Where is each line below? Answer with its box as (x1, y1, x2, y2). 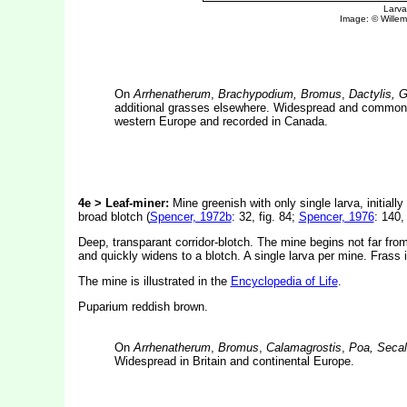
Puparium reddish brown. (77, 300, 208, 313)
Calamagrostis (265, 341, 342, 354)
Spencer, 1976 (298, 210, 374, 223)
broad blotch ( (77, 210, 150, 223)
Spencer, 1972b (149, 210, 232, 223)
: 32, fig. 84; (231, 210, 299, 223)
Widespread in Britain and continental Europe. (114, 354, 354, 368)
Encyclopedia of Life (230, 274, 338, 288)
